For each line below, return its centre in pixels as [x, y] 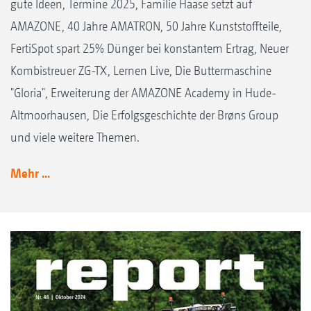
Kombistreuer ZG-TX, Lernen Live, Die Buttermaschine [141, 70]
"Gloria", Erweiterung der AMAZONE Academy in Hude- [143, 92]
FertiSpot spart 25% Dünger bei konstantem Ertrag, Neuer [150, 48]
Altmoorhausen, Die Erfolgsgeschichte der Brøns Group [144, 115]
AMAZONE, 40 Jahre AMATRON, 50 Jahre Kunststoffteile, [146, 26]
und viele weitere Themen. [75, 137]
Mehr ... [30, 173]
